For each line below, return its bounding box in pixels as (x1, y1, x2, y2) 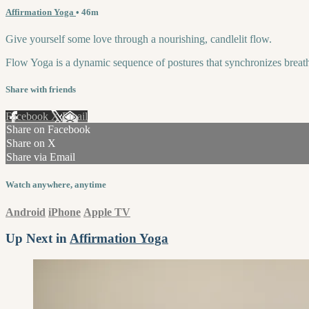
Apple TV (83, 206, 130, 218)
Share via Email (6, 151, 75, 163)
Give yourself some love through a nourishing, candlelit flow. (6, 32, 272, 45)
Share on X (6, 137, 56, 150)
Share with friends (6, 84, 76, 95)
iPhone (48, 206, 81, 218)
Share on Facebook (6, 123, 90, 136)
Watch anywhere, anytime (6, 179, 106, 190)
